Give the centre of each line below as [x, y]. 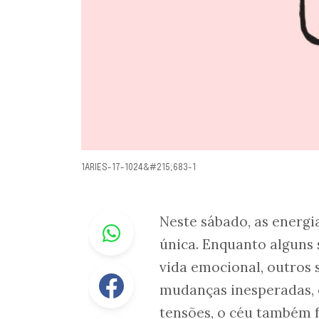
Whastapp [161, 219]
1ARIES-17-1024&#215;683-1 [138, 168]
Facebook [160, 272]
